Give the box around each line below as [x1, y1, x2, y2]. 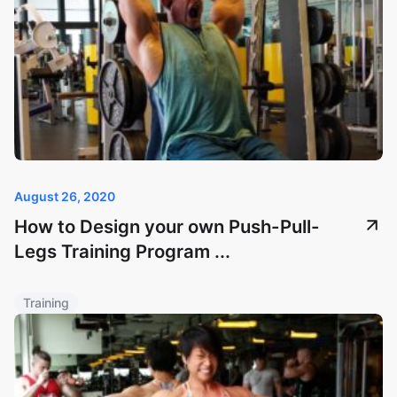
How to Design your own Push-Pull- [14, 214, 320, 237]
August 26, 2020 [14, 188, 115, 204]
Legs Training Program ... [14, 239, 230, 262]
